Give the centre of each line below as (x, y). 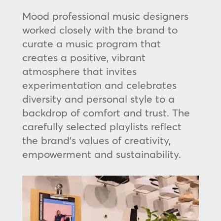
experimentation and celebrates (99, 85)
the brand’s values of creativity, (96, 140)
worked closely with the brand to (100, 30)
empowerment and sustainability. (101, 154)
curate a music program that (91, 43)
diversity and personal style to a (98, 99)
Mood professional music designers (105, 16)
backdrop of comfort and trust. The (106, 112)
